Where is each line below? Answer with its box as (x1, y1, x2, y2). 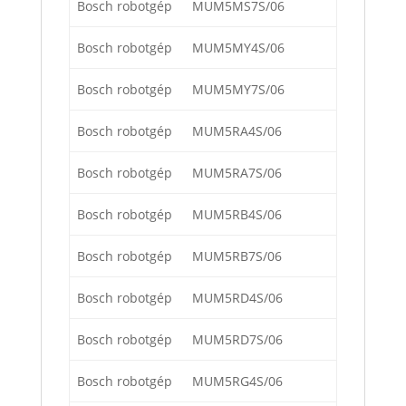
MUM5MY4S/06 (192, 39, 285, 57)
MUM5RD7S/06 (192, 331, 283, 349)
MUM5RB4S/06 (192, 206, 282, 224)
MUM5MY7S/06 (192, 81, 285, 99)
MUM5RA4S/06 (192, 122, 282, 140)
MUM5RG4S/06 (192, 372, 283, 391)
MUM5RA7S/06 (192, 164, 282, 182)
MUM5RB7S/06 (192, 247, 282, 266)
